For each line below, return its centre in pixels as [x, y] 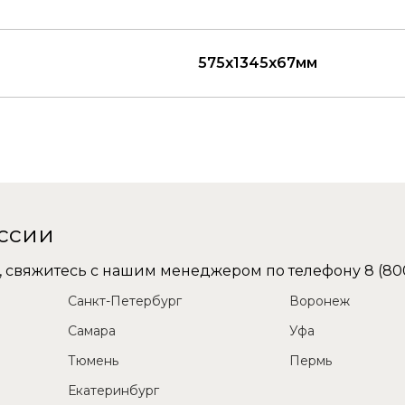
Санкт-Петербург [125, 301]
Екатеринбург [114, 390]
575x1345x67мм [257, 62]
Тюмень [94, 360]
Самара [92, 330]
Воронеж [319, 301]
